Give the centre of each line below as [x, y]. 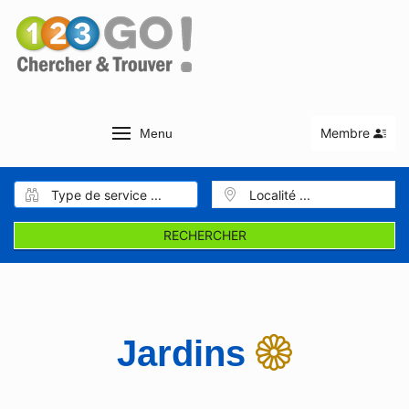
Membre [347, 133]
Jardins [186, 353]
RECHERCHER [204, 235]
